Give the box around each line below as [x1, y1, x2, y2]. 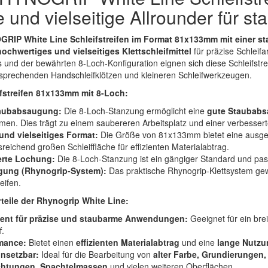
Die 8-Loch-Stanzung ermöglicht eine [62, 105, 207, 117]
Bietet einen [26, 236, 76, 248]
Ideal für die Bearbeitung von [39, 248, 153, 260]
